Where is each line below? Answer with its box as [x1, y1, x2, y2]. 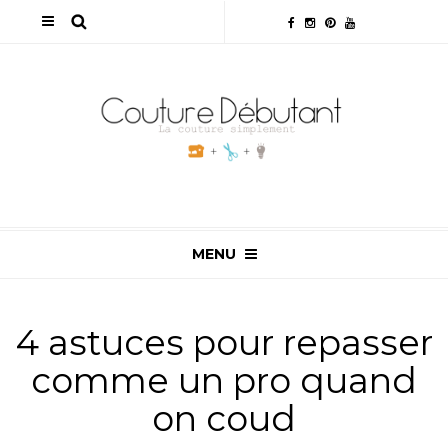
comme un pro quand [31, 358, 417, 402]
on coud [152, 396, 296, 440]
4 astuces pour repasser [15, 320, 433, 364]
